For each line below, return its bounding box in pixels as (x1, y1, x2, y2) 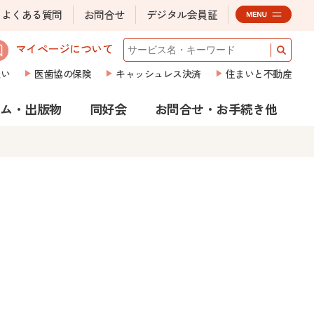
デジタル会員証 (146, 7, 217, 22)
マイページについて (15, 39, 113, 57)
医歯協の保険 (34, 67, 91, 81)
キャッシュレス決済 (116, 67, 201, 81)
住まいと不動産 (225, 67, 292, 81)
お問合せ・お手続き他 (154, 100, 278, 118)
